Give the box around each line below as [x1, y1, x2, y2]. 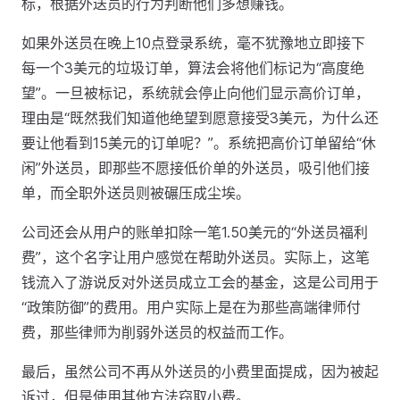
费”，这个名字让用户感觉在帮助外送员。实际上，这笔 [21, 248, 370, 266]
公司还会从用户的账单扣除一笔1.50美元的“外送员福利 [21, 223, 368, 241]
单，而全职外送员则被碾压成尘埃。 [21, 184, 250, 202]
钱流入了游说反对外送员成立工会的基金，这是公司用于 [21, 273, 379, 291]
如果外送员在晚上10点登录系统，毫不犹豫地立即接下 [21, 34, 365, 52]
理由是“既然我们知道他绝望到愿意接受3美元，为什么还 [21, 109, 379, 127]
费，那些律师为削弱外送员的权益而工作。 [21, 323, 293, 341]
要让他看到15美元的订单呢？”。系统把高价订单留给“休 [21, 134, 376, 152]
